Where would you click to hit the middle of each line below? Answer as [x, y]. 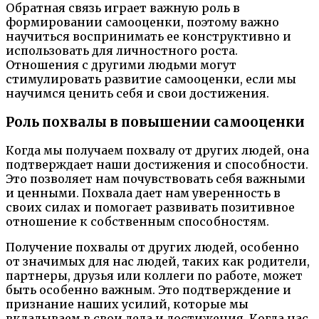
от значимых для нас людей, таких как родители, [158, 262]
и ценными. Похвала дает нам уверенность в [143, 193]
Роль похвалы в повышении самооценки [155, 122]
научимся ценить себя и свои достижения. [137, 93]
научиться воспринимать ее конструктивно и [148, 36]
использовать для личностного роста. [122, 50]
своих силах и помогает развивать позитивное [150, 208]
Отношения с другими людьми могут [121, 64]
